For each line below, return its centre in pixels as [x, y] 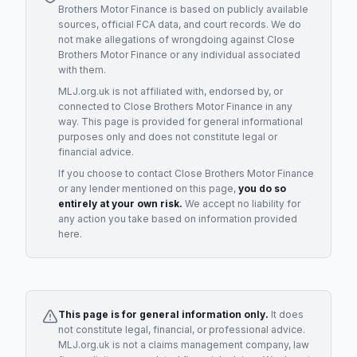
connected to [91, 106]
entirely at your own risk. [120, 204]
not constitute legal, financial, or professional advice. [182, 330]
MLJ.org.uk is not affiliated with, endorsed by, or [171, 91]
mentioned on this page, [179, 188]
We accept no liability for [241, 204]
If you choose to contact [116, 173]
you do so [262, 188]
